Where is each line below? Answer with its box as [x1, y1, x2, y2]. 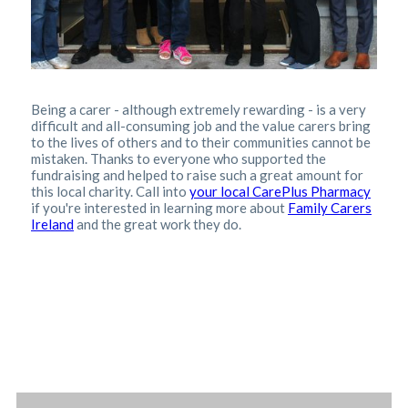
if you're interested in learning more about [31, 199, 288, 216]
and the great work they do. [74, 215, 241, 232]
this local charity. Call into [31, 182, 189, 199]
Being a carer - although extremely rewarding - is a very [31, 100, 366, 117]
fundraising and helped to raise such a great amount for [31, 166, 363, 183]
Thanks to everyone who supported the [90, 149, 326, 167]
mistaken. [31, 149, 90, 167]
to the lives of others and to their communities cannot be [31, 133, 371, 150]
